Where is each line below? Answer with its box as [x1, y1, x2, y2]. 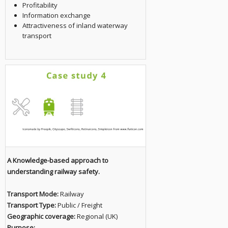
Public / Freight [55, 201, 102, 210]
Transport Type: [7, 201, 56, 210]
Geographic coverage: [7, 212, 75, 221]
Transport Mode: [7, 189, 59, 198]
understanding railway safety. [7, 167, 100, 176]
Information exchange [22, 11, 91, 20]
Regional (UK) [75, 212, 118, 221]
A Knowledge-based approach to [7, 156, 108, 165]
